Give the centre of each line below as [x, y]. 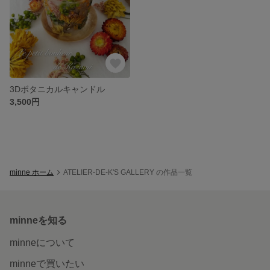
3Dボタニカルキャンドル [57, 89]
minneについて [42, 242]
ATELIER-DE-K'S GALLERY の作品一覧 [128, 172]
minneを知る [38, 220]
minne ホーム [32, 172]
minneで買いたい [47, 263]
